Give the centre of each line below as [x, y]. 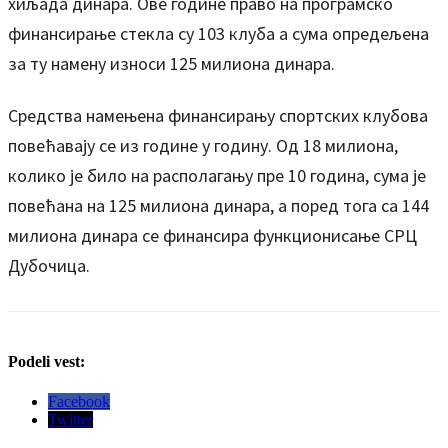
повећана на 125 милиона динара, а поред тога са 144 [218, 205]
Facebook [79, 401]
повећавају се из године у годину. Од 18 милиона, [203, 145]
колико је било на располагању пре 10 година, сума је [217, 175]
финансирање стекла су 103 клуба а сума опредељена [218, 33]
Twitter [70, 419]
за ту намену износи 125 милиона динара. [171, 63]
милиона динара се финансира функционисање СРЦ [212, 235]
